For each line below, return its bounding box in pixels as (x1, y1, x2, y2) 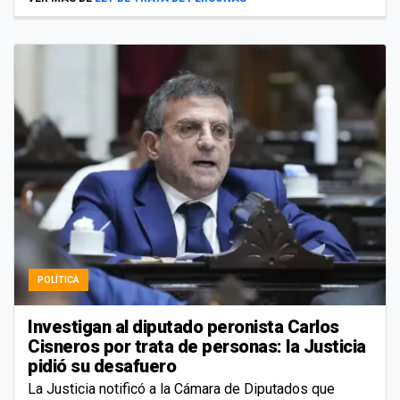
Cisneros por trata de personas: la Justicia (28, 335, 366, 357)
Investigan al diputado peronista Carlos (28, 315, 339, 337)
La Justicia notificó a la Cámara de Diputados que (28, 379, 335, 397)
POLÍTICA (37, 274, 79, 285)
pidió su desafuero (28, 354, 176, 377)
